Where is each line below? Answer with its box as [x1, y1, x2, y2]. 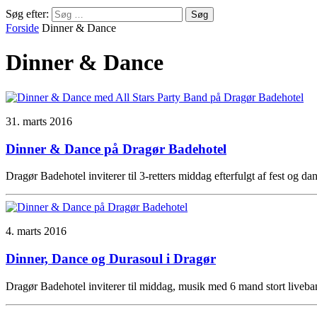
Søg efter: [6, 8, 49, 20]
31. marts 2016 [6, 115, 72, 127]
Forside [6, 22, 39, 34]
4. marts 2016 [6, 225, 67, 238]
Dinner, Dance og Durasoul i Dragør [6, 251, 216, 267]
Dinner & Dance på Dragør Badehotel [6, 141, 226, 156]
